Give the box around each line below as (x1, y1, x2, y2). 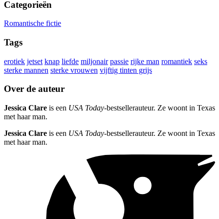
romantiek (161, 57, 192, 66)
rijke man (131, 57, 159, 66)
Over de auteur (4, 84, 65, 94)
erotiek (4, 57, 25, 66)
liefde (62, 57, 79, 66)
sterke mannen (4, 66, 48, 74)
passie (110, 57, 129, 66)
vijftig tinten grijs (100, 66, 152, 74)
